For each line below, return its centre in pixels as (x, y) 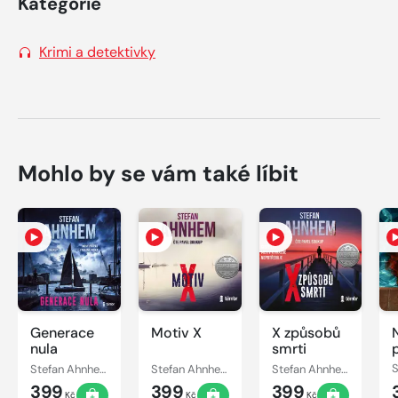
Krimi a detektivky (97, 52)
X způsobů (306, 332)
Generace (62, 332)
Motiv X (176, 332)
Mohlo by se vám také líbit (158, 173)
